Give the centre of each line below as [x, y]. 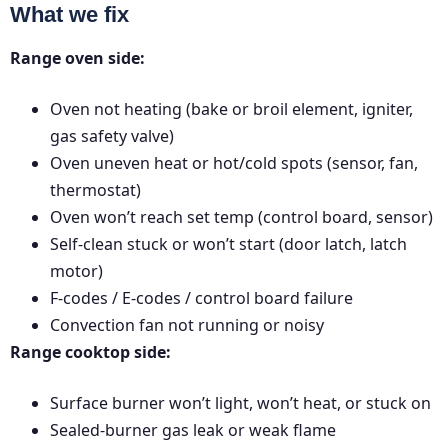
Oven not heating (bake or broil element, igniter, [231, 109]
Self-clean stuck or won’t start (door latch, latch [228, 244]
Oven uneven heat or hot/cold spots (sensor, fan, [234, 163]
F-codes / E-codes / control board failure [201, 298]
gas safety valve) [112, 136]
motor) [76, 271]
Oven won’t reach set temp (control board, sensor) [241, 217]
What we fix [69, 15]
